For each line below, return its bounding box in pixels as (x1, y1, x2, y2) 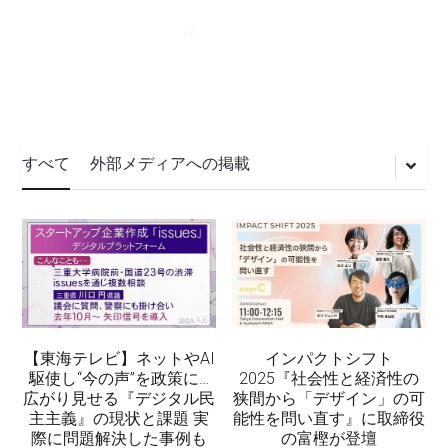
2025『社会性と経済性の (238, 368, 419, 388)
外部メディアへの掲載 (90, 154, 251, 173)
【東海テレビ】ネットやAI (23, 348, 215, 368)
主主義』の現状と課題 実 (29, 408, 210, 428)
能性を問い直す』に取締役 (232, 408, 425, 428)
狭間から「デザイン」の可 (232, 388, 425, 408)
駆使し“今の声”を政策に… (29, 368, 210, 388)
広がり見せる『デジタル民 (23, 388, 216, 408)
